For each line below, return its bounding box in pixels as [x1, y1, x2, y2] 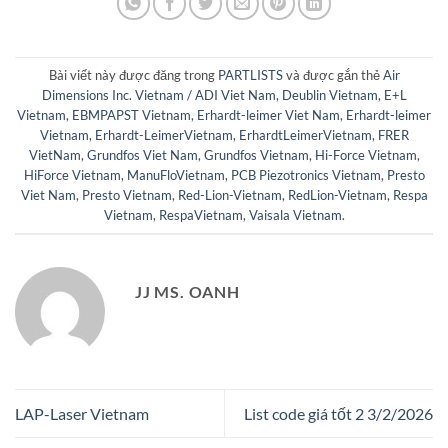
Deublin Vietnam [281, 86, 378, 103]
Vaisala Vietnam [248, 206, 342, 223]
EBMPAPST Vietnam [72, 106, 191, 123]
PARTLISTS [217, 66, 283, 83]
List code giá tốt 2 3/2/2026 [244, 403, 433, 423]
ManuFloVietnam [126, 166, 225, 183]
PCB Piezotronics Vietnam [230, 166, 381, 183]
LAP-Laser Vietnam [15, 403, 149, 423]
